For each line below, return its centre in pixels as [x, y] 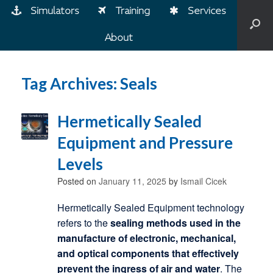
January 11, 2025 [132, 181]
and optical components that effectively [148, 253]
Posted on [80, 181]
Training [133, 10]
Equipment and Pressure [145, 143]
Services [207, 10]
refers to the [83, 223]
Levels [80, 164]
